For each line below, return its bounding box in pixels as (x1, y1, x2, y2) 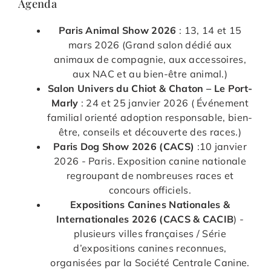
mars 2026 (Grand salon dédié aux (68, 38, 232, 51)
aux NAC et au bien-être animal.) (72, 67, 228, 80)
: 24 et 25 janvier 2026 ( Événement (78, 96, 249, 109)
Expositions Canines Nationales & (70, 198, 230, 211)
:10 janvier (194, 140, 247, 152)
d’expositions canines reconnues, (73, 241, 227, 254)
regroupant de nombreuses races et (66, 169, 234, 181)
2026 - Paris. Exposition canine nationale (53, 154, 247, 167)
